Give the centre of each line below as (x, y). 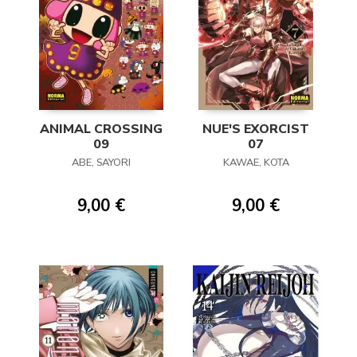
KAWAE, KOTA (256, 163)
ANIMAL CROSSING (101, 129)
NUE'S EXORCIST (256, 129)
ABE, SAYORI (101, 163)
